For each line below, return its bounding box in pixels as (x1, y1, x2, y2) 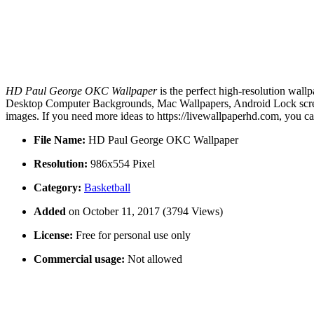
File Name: (34, 134, 86, 146)
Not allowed (125, 253, 182, 266)
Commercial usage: (34, 253, 125, 266)
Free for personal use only (73, 229, 191, 242)
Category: (34, 182, 81, 194)
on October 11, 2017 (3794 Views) (69, 205, 223, 218)
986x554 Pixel (88, 158, 155, 170)
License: (34, 229, 73, 242)
